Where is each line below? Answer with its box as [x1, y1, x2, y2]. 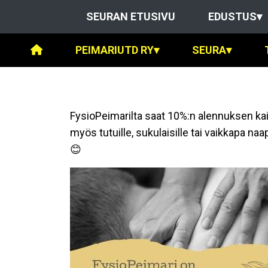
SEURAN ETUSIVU [86, 10, 175, 23]
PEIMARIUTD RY [75, 44, 154, 56]
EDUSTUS [208, 10, 257, 23]
